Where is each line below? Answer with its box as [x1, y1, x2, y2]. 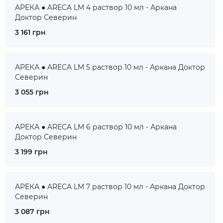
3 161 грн [15, 28, 46, 37]
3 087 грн [15, 207, 50, 216]
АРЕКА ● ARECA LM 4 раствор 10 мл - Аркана [15, 3, 177, 12]
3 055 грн [15, 88, 49, 97]
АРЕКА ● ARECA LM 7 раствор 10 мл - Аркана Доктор [15, 182, 205, 191]
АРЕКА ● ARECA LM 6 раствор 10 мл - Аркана [15, 122, 177, 131]
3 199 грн [15, 147, 48, 156]
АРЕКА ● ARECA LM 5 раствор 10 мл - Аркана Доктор [15, 63, 205, 72]
